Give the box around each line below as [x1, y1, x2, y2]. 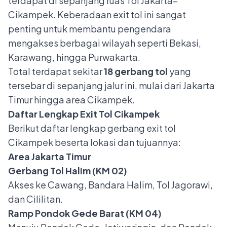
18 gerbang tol [104, 65, 168, 78]
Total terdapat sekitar [8, 65, 104, 78]
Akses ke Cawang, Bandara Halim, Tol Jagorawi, [8, 179, 213, 191]
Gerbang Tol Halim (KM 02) [8, 165, 127, 177]
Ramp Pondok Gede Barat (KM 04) [8, 207, 162, 219]
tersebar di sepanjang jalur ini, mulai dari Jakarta [8, 80, 215, 92]
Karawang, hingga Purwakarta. [8, 51, 140, 63]
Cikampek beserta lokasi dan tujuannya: [8, 136, 181, 148]
